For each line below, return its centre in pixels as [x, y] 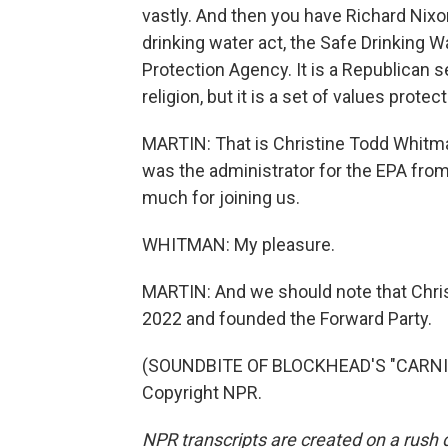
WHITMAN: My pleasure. [238, 244]
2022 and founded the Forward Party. [287, 318]
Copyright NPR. [202, 392]
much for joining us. [221, 197]
